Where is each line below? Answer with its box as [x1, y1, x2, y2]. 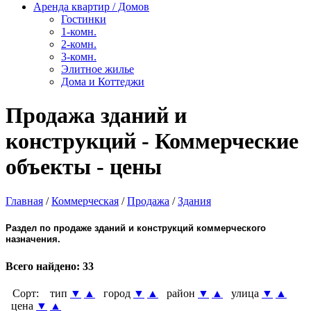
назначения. [6, 233, 60, 244]
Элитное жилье [61, 62, 134, 75]
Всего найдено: [6, 260, 83, 272]
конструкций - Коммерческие [6, 128, 299, 154]
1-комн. [61, 25, 96, 37]
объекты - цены [6, 154, 162, 180]
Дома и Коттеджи [61, 75, 144, 87]
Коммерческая [51, 194, 119, 207]
